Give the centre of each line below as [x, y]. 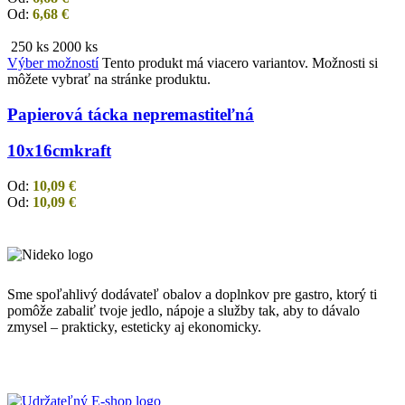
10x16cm [41, 151]
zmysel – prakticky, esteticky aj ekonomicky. [134, 327]
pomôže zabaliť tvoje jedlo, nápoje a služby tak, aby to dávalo [184, 311]
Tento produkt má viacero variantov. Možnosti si [240, 62]
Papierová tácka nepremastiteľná [131, 114]
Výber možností [53, 62]
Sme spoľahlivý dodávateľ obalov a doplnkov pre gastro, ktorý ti [192, 295]
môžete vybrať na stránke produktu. [109, 79]
